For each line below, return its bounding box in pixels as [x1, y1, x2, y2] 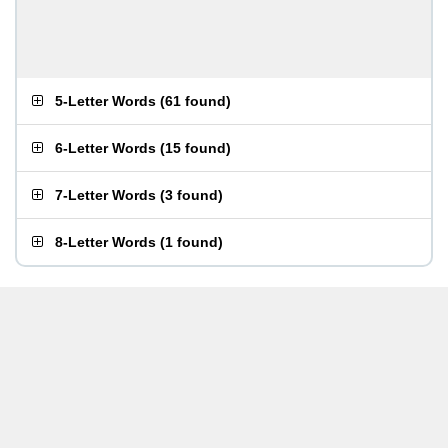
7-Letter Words [55, 187, 156, 203]
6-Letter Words [55, 140, 156, 156]
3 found [165, 187, 218, 203]
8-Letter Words [55, 234, 156, 250]
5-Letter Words [55, 93, 156, 109]
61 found [165, 93, 226, 109]
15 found [165, 140, 226, 156]
